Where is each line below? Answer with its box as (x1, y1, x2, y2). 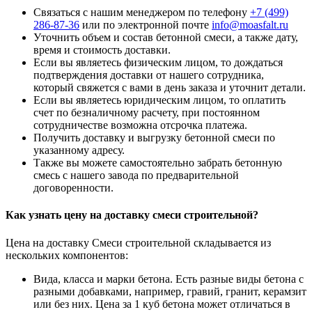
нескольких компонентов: (6, 249, 128, 261)
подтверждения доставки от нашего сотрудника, (33, 69, 264, 81)
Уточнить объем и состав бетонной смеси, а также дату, (33, 31, 298, 44)
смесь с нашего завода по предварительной (33, 169, 239, 182)
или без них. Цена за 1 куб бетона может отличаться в (33, 297, 290, 310)
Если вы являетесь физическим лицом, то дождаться (33, 56, 283, 69)
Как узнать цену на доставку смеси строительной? (6, 209, 258, 221)
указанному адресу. (33, 144, 125, 157)
